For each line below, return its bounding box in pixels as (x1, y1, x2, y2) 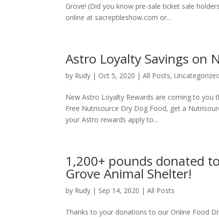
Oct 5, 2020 (98, 71, 135, 80)
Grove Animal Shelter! (66, 165, 192, 182)
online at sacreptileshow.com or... (66, 13, 172, 22)
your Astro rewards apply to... (66, 115, 158, 124)
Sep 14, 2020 (98, 186, 140, 195)
